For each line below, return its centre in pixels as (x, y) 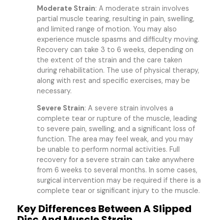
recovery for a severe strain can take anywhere (116, 160)
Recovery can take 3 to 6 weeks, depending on (115, 50)
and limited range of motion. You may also (107, 29)
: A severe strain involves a (129, 108)
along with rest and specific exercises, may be (114, 81)
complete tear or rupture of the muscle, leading (117, 119)
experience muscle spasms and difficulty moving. (118, 40)
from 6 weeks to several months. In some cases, (117, 170)
